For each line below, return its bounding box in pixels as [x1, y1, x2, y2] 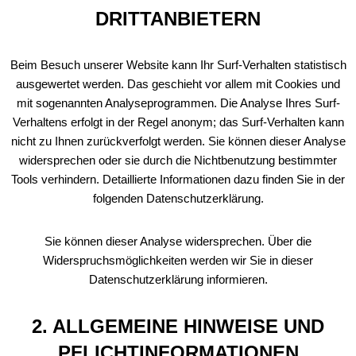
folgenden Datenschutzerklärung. [92, 192, 264, 205]
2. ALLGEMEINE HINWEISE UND [32, 315, 324, 337]
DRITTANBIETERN [95, 8, 261, 29]
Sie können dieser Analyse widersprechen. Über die [44, 234, 311, 248]
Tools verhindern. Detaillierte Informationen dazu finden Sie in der [11, 172, 345, 186]
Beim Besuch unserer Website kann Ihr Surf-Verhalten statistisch [10, 58, 346, 72]
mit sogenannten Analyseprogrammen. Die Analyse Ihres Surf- [16, 96, 340, 110]
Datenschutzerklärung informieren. [88, 273, 268, 286]
